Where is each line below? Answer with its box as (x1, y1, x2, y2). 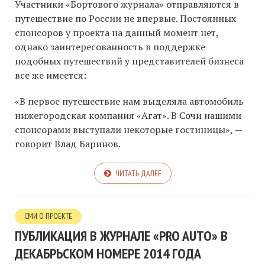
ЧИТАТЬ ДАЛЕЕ (115, 167, 161, 179)
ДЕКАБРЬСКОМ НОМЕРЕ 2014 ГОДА (15, 244, 201, 263)
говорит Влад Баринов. (15, 137, 121, 150)
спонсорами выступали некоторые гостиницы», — (15, 122, 242, 136)
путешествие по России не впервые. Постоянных (15, 11, 236, 25)
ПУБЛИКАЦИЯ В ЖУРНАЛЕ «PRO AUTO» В (15, 226, 228, 245)
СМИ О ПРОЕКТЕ (24, 211, 72, 221)
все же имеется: (15, 68, 86, 82)
